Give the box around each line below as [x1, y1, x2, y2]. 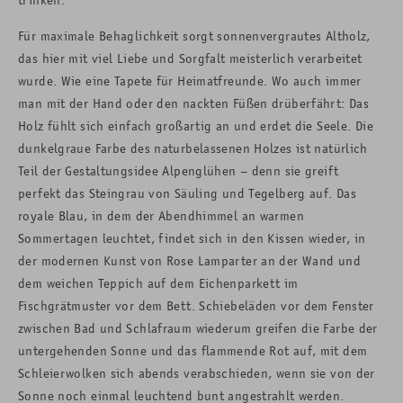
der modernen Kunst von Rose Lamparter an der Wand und [18, 251, 361, 269]
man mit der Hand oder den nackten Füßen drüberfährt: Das [18, 94, 369, 112]
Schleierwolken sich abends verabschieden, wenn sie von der [18, 363, 375, 381]
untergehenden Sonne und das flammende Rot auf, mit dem [18, 341, 368, 359]
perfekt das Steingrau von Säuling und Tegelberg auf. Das [18, 184, 356, 201]
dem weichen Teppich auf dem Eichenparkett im [18, 273, 299, 291]
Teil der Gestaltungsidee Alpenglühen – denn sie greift [18, 161, 339, 179]
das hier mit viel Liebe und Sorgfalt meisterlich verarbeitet [18, 49, 363, 67]
